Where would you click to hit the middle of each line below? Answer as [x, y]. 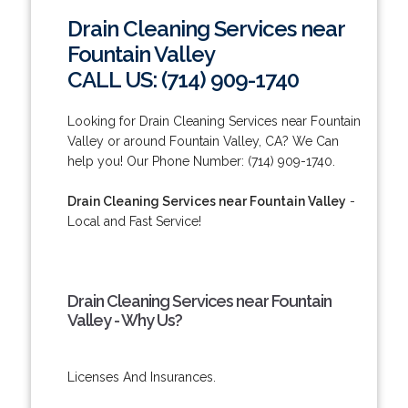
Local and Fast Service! [134, 221]
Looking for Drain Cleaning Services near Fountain [214, 121]
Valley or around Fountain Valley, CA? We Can [203, 141]
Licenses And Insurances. [141, 377]
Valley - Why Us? [124, 320]
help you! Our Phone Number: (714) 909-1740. [201, 161]
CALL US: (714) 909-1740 [183, 79]
